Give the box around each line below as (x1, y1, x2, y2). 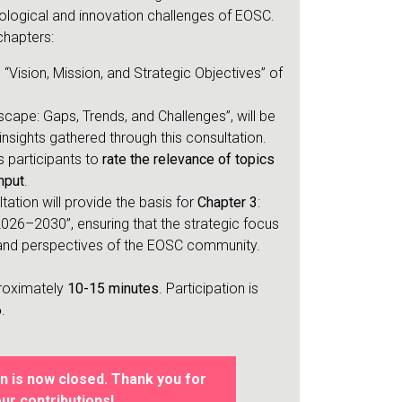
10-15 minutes (66, 280, 159, 298)
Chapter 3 (197, 194, 258, 212)
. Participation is (158, 280, 258, 298)
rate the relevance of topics (101, 151, 275, 169)
